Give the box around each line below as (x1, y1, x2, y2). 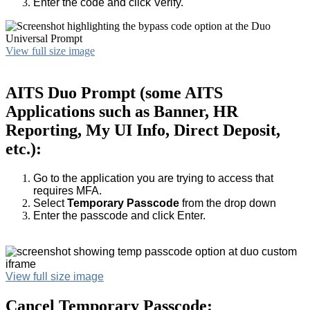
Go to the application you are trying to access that (33, 172, 273, 184)
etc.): (6, 139, 42, 158)
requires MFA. (33, 184, 102, 197)
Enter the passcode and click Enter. (33, 209, 206, 221)
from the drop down (179, 197, 276, 209)
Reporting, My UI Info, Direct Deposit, (6, 120, 280, 139)
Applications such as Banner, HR (6, 102, 238, 120)
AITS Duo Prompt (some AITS (6, 83, 223, 102)
